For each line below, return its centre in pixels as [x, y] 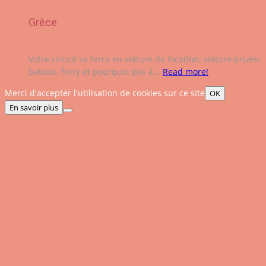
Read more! [186, 72]
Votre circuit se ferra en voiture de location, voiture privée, [145, 59]
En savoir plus [34, 108]
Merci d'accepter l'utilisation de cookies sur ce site [105, 93]
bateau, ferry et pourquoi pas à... [96, 72]
